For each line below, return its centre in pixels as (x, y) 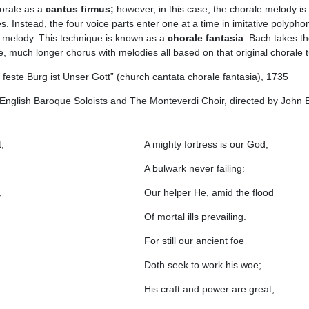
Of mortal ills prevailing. (195, 217)
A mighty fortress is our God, (206, 144)
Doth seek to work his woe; (202, 265)
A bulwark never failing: (194, 168)
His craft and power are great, (209, 289)
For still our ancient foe (194, 241)
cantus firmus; (79, 9)
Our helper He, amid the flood (209, 192)
